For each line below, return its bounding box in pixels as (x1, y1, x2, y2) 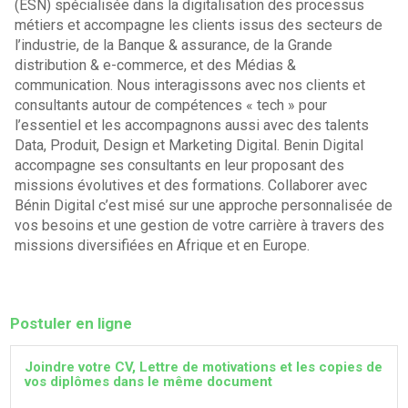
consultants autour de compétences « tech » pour (15, 97, 328, 114)
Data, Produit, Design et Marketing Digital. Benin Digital (15, 137, 364, 154)
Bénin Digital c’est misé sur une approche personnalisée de (15, 197, 393, 214)
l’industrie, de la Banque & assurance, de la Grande (15, 36, 333, 54)
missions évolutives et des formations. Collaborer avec (15, 177, 368, 194)
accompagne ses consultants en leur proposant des (15, 157, 345, 174)
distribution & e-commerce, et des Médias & (15, 56, 297, 74)
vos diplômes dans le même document (25, 373, 273, 390)
